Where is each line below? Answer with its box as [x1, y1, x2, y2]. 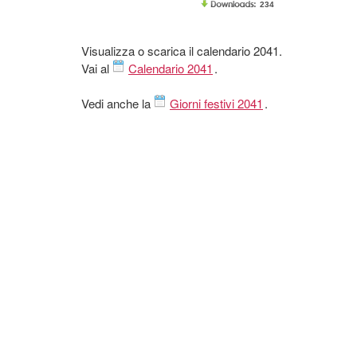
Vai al [81, 60, 112, 76]
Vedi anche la [81, 95, 154, 112]
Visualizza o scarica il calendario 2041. [81, 42, 282, 59]
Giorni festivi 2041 [170, 95, 263, 112]
